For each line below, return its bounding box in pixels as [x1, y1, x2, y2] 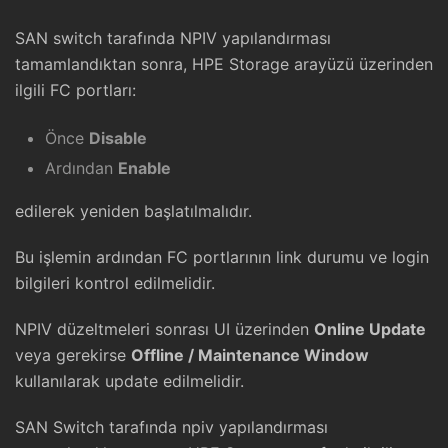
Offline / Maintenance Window [131, 344, 369, 365]
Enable [118, 157, 171, 178]
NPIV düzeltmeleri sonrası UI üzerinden [15, 318, 314, 339]
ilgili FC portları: [15, 79, 136, 100]
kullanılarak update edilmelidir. [15, 370, 244, 391]
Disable [89, 127, 147, 148]
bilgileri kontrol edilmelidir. [15, 272, 215, 293]
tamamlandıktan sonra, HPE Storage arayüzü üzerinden [15, 53, 433, 74]
